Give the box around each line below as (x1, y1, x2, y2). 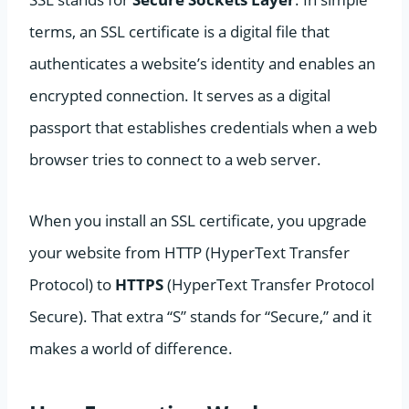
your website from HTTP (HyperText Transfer (29, 241, 350, 263)
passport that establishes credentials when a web (29, 116, 377, 138)
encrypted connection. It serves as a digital (29, 84, 330, 106)
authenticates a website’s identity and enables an (29, 52, 375, 74)
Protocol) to (29, 273, 115, 295)
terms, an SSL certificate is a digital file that (29, 20, 330, 42)
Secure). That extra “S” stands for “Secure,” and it (29, 305, 372, 327)
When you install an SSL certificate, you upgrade (29, 209, 367, 231)
